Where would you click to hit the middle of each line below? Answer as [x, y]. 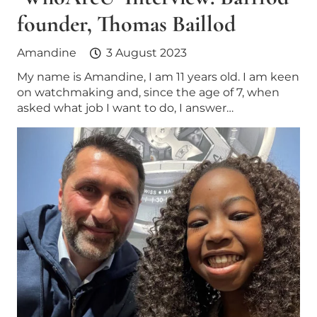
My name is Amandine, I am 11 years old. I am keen [158, 76]
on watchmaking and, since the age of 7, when [148, 92]
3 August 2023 [146, 53]
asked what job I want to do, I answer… [125, 108]
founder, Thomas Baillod [126, 24]
